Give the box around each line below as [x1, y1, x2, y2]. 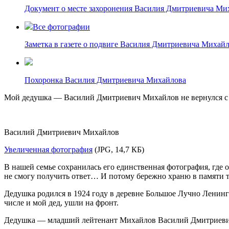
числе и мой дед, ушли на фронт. [4, 198, 119, 207]
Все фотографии [33, 22, 90, 31]
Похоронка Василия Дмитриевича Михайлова [25, 75, 186, 84]
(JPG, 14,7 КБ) [93, 145, 144, 154]
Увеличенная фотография [4, 145, 93, 154]
